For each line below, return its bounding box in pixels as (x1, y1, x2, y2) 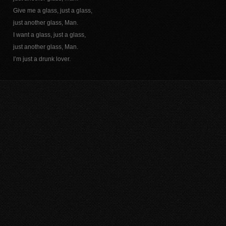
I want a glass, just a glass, (13, 31, 86, 38)
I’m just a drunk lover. (13, 55, 71, 63)
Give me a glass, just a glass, (13, 7, 92, 14)
